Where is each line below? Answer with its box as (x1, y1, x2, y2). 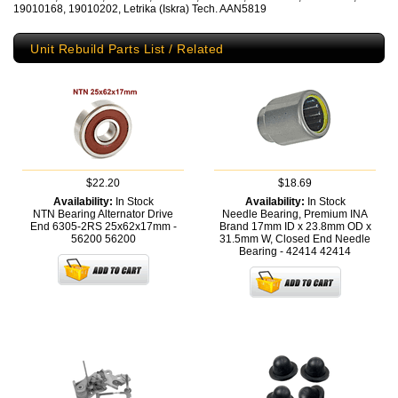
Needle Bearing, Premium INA (222, 208, 368, 221)
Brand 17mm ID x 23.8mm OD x (219, 220, 371, 234)
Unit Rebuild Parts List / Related (30, 42, 224, 57)
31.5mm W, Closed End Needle (219, 233, 370, 246)
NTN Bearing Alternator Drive (33, 208, 173, 221)
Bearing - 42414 (239, 245, 320, 259)
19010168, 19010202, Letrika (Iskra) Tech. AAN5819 (13, 3, 267, 16)
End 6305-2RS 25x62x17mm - (29, 220, 177, 234)
